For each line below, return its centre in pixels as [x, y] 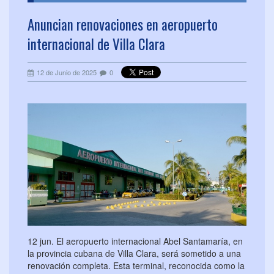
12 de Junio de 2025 [67, 72]
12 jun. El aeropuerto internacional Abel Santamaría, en [135, 241]
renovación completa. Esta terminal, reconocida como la [136, 266]
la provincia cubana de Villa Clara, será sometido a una [134, 254]
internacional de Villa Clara [96, 44]
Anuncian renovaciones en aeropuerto [123, 25]
